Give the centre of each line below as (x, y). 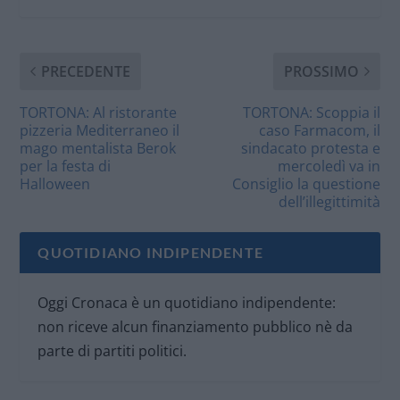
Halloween (55, 183)
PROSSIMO (321, 71)
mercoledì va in (329, 166)
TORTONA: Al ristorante (99, 112)
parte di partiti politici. (112, 350)
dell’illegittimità (329, 201)
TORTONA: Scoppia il (311, 112)
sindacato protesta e (310, 148)
